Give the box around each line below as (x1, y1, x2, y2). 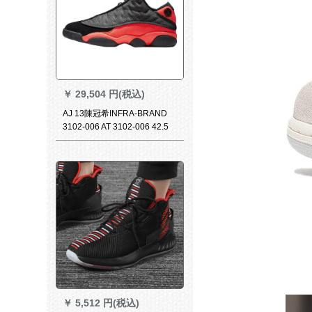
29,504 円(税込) (75, 88, 145, 100)
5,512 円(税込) (75, 297, 139, 309)
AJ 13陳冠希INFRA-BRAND (62, 108, 167, 118)
